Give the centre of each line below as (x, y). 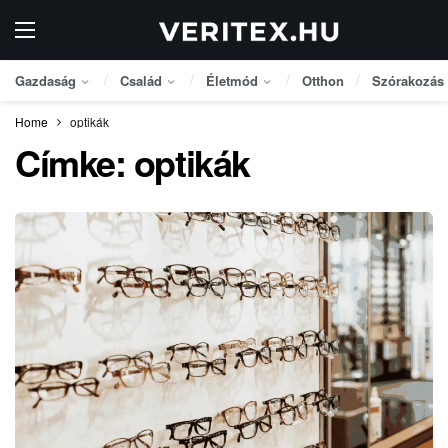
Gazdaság (45, 80)
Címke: (74, 162)
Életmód (232, 80)
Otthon (323, 80)
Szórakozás (408, 80)
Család (141, 80)
